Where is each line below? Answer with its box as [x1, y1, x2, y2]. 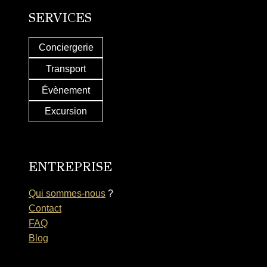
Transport [46, 63, 86, 74]
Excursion [45, 106, 87, 117]
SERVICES [29, 9, 92, 26]
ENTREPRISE [29, 158, 112, 175]
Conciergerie [38, 42, 94, 53]
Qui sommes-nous [29, 188, 105, 198]
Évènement [42, 85, 90, 95]
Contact [29, 203, 61, 213]
